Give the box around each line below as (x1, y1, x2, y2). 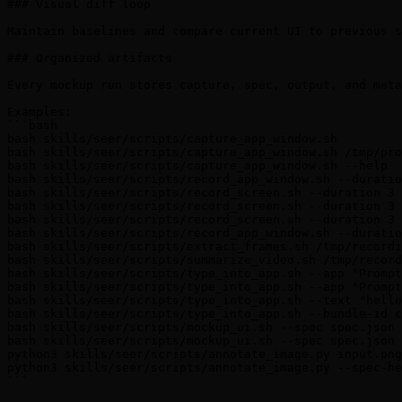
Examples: (7, 105, 72, 119)
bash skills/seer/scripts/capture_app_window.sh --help (7, 159, 388, 173)
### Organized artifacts (7, 51, 172, 66)
